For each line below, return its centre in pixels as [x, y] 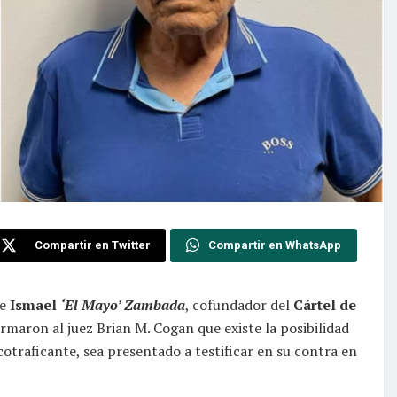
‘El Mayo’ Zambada [123, 304]
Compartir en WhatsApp [274, 245]
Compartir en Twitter [93, 245]
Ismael [33, 304]
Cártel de [323, 304]
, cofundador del [237, 304]
